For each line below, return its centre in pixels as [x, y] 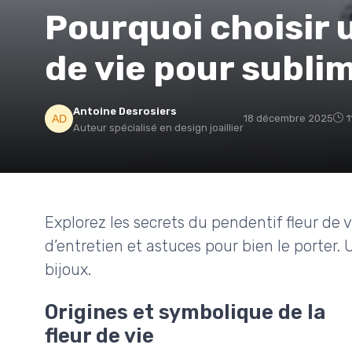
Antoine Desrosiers [125, 112]
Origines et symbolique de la [185, 312]
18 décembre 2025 [288, 119]
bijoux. [68, 270]
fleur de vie [99, 336]
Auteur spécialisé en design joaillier [158, 128]
